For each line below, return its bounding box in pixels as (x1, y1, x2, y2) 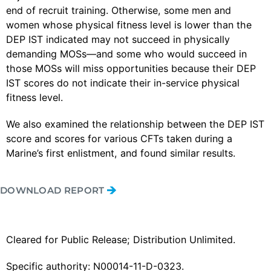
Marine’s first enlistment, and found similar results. (6, 147, 235, 159)
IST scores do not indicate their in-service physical (6, 77, 240, 89)
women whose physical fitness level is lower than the (6, 19, 252, 31)
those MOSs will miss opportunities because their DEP (6, 62, 256, 74)
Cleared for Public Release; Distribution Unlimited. (6, 233, 235, 246)
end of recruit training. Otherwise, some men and (6, 4, 231, 16)
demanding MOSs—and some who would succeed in (6, 48, 247, 60)
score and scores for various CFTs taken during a (6, 132, 232, 145)
